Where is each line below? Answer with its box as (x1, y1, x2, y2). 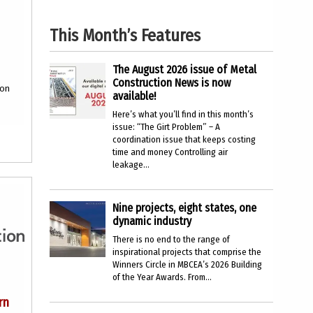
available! (112, 89, 156, 103)
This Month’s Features (50, 26, 201, 45)
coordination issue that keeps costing (112, 134, 256, 145)
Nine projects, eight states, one (112, 201, 256, 214)
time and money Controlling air (112, 147, 228, 157)
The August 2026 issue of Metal (112, 63, 256, 76)
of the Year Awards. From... (112, 272, 212, 282)
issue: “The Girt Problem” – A (112, 122, 220, 132)
